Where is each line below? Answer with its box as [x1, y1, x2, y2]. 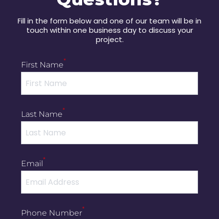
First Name [21, 60, 64, 69]
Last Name [21, 109, 63, 119]
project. [95, 34, 124, 44]
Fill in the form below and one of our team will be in [18, 15, 201, 26]
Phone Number [21, 208, 82, 218]
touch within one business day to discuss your [26, 24, 193, 35]
